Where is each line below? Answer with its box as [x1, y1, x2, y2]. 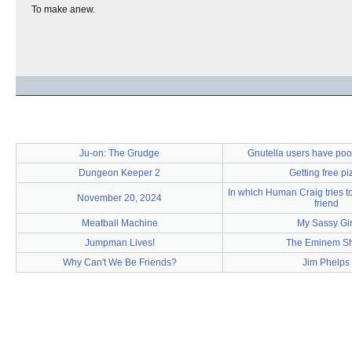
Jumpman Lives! [84, 237, 155, 248]
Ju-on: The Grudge [79, 148, 159, 159]
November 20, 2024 [77, 192, 162, 203]
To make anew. [31, 4, 95, 15]
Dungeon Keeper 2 [79, 167, 160, 178]
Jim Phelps [302, 257, 350, 268]
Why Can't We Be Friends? [62, 257, 177, 268]
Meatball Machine [81, 218, 158, 229]
